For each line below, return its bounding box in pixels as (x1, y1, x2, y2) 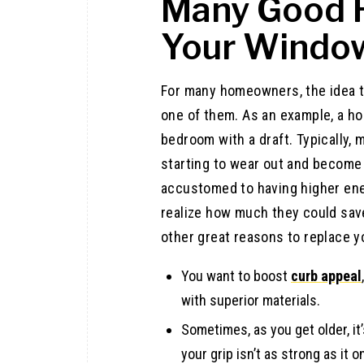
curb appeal (291, 267, 362, 285)
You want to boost (181, 267, 291, 285)
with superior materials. (181, 292, 320, 310)
